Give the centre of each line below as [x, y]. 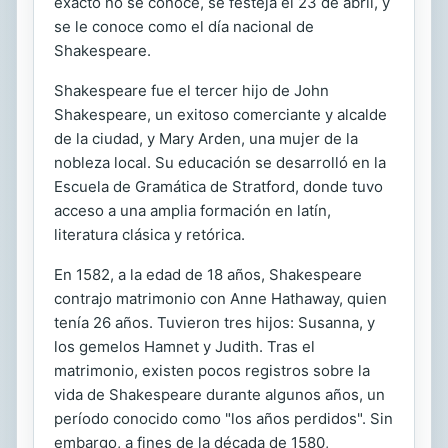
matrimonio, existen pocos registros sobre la [212, 370]
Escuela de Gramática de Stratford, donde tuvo [218, 186]
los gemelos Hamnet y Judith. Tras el [184, 346]
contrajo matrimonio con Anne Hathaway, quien [220, 298]
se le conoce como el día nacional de [184, 26]
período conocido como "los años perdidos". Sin [223, 418]
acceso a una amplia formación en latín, [192, 210]
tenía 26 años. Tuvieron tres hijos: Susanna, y [214, 322]
